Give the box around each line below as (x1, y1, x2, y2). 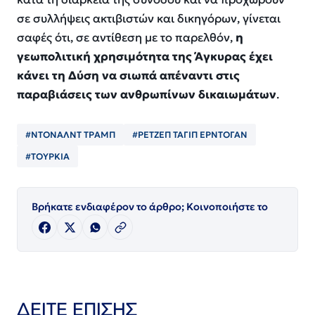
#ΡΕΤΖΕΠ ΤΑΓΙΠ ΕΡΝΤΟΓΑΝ (132, 129, 247, 141)
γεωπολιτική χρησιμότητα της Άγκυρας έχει (17, 49, 273, 65)
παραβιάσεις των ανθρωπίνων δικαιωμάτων (17, 87, 276, 103)
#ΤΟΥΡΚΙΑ (25, 151, 70, 162)
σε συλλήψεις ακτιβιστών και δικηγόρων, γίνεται (17, 11, 281, 27)
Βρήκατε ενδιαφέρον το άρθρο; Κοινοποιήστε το (32, 200, 268, 214)
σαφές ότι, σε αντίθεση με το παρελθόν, (17, 30, 236, 46)
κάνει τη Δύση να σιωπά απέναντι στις (17, 68, 240, 84)
